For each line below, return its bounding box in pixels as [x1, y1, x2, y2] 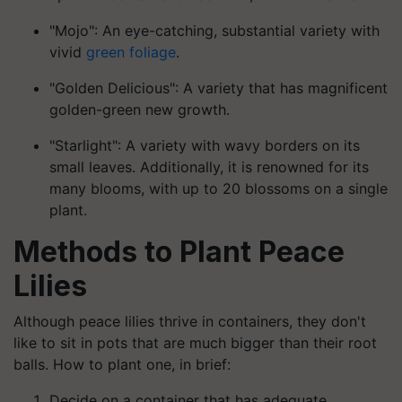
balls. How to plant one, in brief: [13, 355, 231, 373]
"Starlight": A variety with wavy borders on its [49, 136, 360, 154]
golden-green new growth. [49, 100, 230, 118]
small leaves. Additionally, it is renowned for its [49, 158, 369, 176]
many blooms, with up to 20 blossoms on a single [49, 179, 388, 197]
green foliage [86, 43, 176, 61]
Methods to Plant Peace [13, 234, 345, 269]
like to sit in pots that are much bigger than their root [13, 334, 377, 352]
